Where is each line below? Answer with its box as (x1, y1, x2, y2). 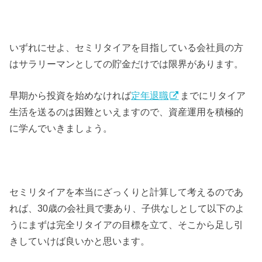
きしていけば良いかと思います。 (9, 235, 150, 246)
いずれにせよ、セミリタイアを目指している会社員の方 (9, 42, 244, 53)
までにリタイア (180, 90, 246, 101)
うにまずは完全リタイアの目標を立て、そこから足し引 (9, 219, 244, 230)
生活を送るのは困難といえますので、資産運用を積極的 (9, 106, 244, 118)
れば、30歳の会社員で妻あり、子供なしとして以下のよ (9, 202, 245, 213)
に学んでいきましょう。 (9, 123, 113, 134)
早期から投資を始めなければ (9, 90, 132, 101)
